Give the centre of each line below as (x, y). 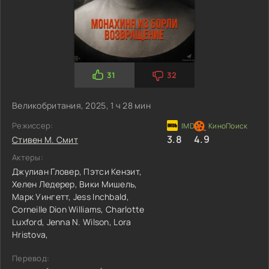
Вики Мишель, (108, 184)
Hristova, (30, 234)
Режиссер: (33, 125)
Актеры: (28, 157)
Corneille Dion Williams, (59, 209)
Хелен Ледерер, (46, 184)
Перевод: (31, 258)
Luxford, (29, 222)
